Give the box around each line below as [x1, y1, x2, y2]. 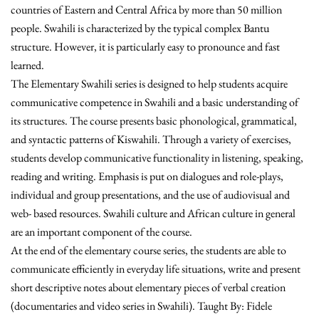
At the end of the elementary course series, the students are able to [11, 243, 286, 258]
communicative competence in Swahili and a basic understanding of [11, 95, 298, 110]
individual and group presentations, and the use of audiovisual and [11, 187, 290, 203]
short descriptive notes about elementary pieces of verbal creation [11, 280, 286, 296]
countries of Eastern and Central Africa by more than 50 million [11, 2, 282, 18]
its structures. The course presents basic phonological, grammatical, [11, 113, 297, 129]
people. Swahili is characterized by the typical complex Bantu [11, 21, 269, 36]
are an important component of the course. [11, 224, 192, 240]
